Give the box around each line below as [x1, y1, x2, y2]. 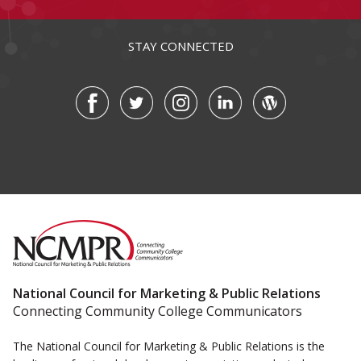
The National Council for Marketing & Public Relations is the [13, 338, 325, 354]
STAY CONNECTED [127, 38, 234, 55]
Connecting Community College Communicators [13, 302, 302, 321]
